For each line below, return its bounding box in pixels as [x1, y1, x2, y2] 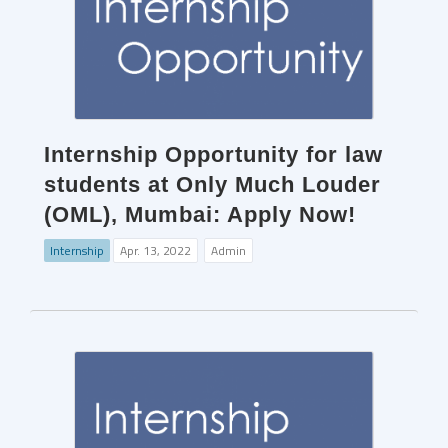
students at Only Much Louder [44, 172, 381, 198]
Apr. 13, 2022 [120, 241, 191, 261]
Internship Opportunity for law [44, 142, 383, 168]
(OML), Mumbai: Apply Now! [44, 202, 356, 228]
